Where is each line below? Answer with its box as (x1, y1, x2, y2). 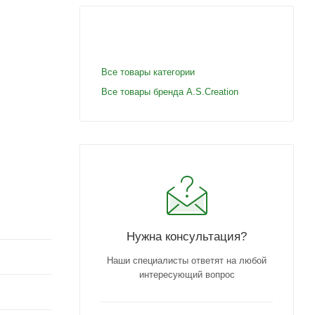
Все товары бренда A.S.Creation (101, 86, 238, 97)
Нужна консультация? (127, 229, 247, 243)
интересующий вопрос (139, 269, 235, 280)
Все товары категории (101, 66, 195, 77)
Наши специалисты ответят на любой (107, 255, 266, 266)
